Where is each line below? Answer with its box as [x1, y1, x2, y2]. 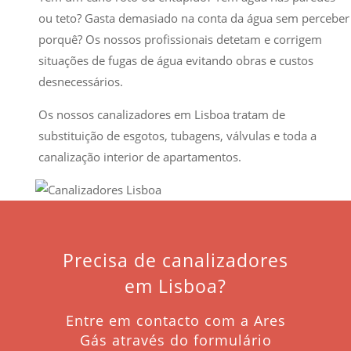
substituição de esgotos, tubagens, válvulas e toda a [38, 127, 317, 143]
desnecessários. [38, 73, 124, 89]
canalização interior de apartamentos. [38, 148, 242, 165]
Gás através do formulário [79, 330, 272, 349]
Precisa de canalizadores [63, 247, 288, 273]
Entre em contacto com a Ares [65, 310, 286, 330]
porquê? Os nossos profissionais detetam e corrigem [38, 31, 323, 47]
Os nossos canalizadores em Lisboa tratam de [38, 106, 286, 122]
